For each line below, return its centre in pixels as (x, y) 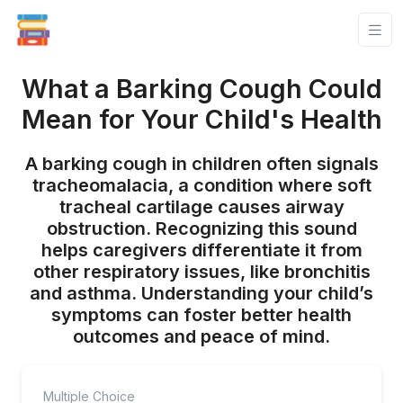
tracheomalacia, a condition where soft (201, 185)
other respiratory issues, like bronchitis (201, 272)
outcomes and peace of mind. (201, 336)
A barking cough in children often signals (201, 164)
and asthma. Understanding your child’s (201, 293)
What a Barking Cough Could (201, 89)
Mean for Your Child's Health (201, 119)
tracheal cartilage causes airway (201, 207)
